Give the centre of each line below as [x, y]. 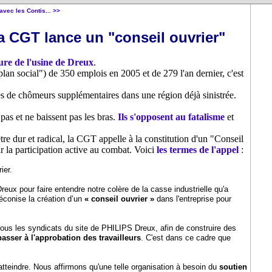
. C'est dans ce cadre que [185, 238]
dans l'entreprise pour [192, 199]
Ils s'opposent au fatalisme [171, 117]
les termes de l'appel [197, 150]
